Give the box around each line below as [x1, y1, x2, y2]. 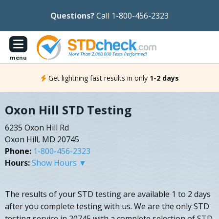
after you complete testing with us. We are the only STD [5, 201, 209, 212]
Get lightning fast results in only [48, 73, 148, 83]
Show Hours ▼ [32, 157, 87, 169]
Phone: [5, 146, 31, 157]
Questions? [50, 10, 94, 21]
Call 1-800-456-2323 [96, 10, 169, 21]
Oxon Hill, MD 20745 [5, 134, 79, 145]
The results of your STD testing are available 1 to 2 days [5, 189, 211, 200]
